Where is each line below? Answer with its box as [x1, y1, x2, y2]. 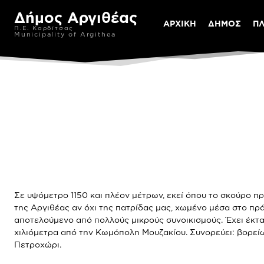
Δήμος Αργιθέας [14, 9, 137, 25]
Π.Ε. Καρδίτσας [14, 25, 74, 31]
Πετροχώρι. [14, 240, 61, 249]
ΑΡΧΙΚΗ [163, 19, 196, 28]
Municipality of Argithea [14, 31, 117, 38]
